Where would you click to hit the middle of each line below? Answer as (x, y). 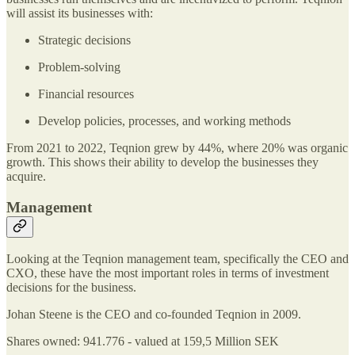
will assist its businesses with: (80, 13)
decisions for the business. (71, 288)
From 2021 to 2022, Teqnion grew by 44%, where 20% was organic (177, 147)
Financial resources (86, 94)
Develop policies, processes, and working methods (164, 120)
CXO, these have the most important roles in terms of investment (168, 273)
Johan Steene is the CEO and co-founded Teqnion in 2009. (154, 315)
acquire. (26, 176)
